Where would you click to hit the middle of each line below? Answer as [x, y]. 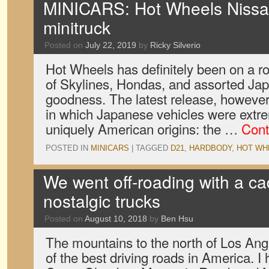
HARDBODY [210, 148]
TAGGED [152, 148]
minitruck [77, 27]
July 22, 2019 [111, 45]
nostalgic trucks [102, 201]
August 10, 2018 [116, 219]
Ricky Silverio [175, 45]
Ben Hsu [177, 219]
